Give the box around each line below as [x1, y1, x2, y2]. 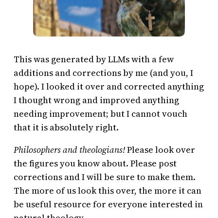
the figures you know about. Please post [14, 157, 177, 170]
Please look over [127, 144, 195, 156]
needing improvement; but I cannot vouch [14, 108, 187, 120]
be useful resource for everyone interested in [14, 198, 203, 211]
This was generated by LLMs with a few [14, 53, 174, 66]
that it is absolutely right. [14, 121, 119, 134]
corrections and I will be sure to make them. [14, 171, 196, 183]
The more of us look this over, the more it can [14, 184, 201, 197]
